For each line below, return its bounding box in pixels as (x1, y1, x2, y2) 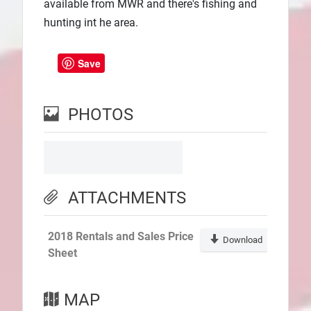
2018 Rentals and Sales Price (48, 230, 194, 244)
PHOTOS (68, 105, 133, 125)
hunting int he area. (44, 15, 138, 29)
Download (223, 235, 262, 246)
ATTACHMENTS (68, 188, 186, 208)
